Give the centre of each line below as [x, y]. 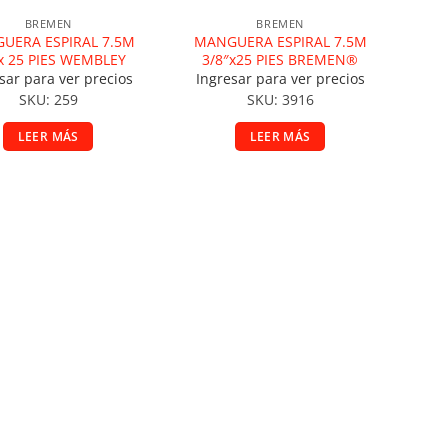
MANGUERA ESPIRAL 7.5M [280, 41]
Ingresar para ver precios [280, 79]
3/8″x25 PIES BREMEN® [280, 59]
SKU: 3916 [280, 99]
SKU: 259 [48, 99]
